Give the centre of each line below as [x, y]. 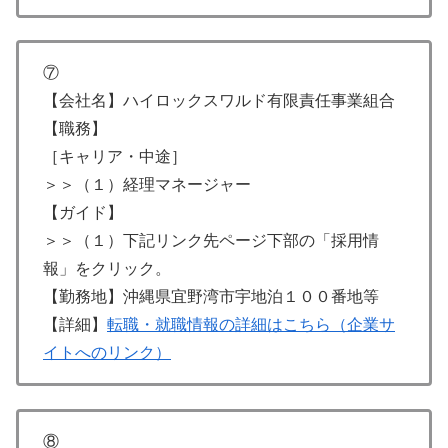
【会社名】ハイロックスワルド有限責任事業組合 [219, 101]
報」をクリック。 [107, 269]
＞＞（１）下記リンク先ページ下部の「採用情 [211, 241]
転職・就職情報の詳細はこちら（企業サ [251, 325]
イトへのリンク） [107, 353]
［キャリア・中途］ [115, 157]
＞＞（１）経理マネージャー [147, 185]
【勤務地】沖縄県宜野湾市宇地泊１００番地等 [211, 297]
